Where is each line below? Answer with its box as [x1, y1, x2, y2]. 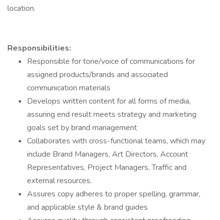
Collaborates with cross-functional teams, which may [27, 136, 205, 146]
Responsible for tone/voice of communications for [27, 56, 195, 67]
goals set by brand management [27, 122, 137, 133]
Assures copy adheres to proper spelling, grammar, [27, 189, 200, 199]
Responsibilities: [7, 43, 71, 54]
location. [7, 3, 35, 14]
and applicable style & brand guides [27, 202, 148, 213]
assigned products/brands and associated [27, 69, 168, 80]
